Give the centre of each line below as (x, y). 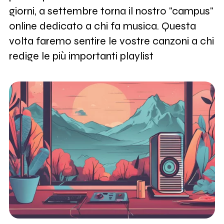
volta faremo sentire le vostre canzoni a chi (111, 41)
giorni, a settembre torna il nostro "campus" (111, 11)
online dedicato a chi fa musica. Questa (102, 26)
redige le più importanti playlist (81, 56)
